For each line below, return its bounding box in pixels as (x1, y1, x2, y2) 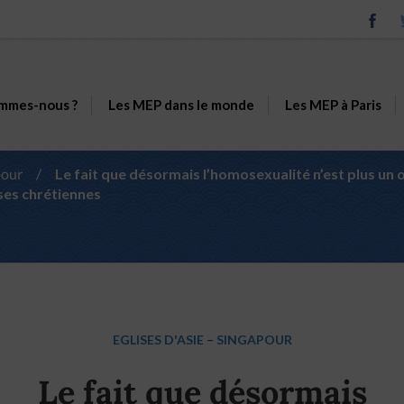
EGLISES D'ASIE (112, 332, 204, 347)
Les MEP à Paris (284, 96, 381, 113)
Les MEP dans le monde (107, 96, 254, 113)
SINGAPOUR (216, 332, 292, 347)
